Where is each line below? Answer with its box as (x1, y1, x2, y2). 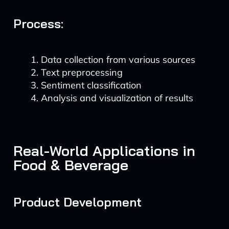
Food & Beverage (13, 156, 128, 174)
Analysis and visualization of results (40, 92, 193, 104)
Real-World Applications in (13, 142, 195, 159)
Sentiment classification (40, 79, 142, 91)
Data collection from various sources (40, 54, 195, 65)
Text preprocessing (40, 66, 123, 78)
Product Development (13, 194, 142, 210)
